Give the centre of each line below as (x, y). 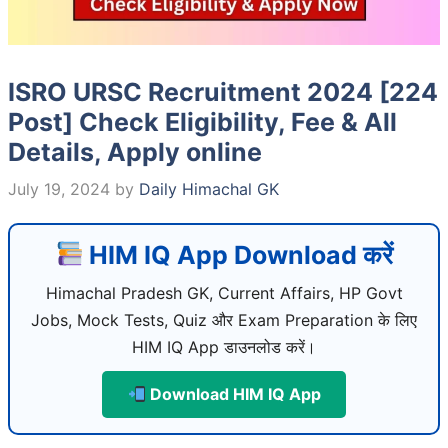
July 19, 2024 (59, 188)
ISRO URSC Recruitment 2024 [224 (223, 91)
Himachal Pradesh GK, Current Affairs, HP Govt (224, 292)
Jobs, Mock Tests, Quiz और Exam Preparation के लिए (224, 319)
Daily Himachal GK (209, 188)
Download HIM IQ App (233, 393)
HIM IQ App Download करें (238, 254)
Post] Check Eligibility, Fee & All (202, 121)
